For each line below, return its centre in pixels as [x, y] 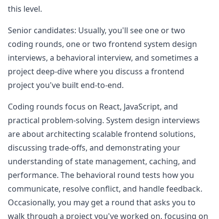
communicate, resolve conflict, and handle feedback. [105, 189]
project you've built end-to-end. [66, 85]
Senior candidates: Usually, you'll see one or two [97, 30]
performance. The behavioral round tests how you [101, 175]
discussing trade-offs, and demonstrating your [94, 148]
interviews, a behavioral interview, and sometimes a [103, 58]
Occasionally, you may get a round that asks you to [102, 202]
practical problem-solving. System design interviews [104, 120]
